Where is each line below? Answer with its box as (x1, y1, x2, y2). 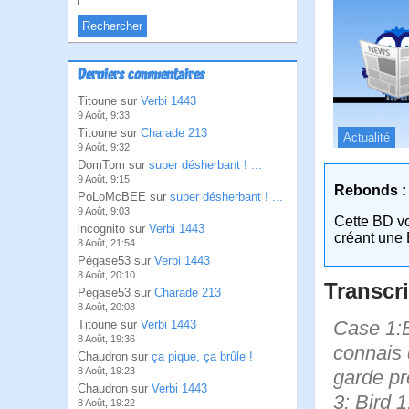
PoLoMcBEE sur (78, 190, 170, 204)
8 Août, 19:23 (78, 365, 135, 376)
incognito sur (78, 222, 149, 236)
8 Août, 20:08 (78, 301, 135, 312)
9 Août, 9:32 (78, 142, 130, 152)
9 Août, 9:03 (78, 205, 130, 216)
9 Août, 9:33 (78, 110, 130, 121)
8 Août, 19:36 (78, 333, 135, 344)
